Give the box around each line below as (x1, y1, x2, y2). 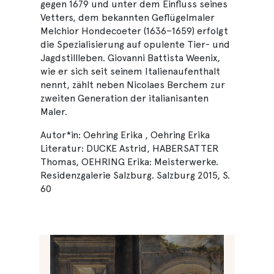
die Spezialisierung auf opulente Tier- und (40, 39, 230, 50)
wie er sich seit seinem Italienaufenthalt (40, 65, 220, 77)
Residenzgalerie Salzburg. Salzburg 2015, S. (40, 169, 230, 181)
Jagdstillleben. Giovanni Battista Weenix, (40, 52, 220, 64)
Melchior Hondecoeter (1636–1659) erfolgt (40, 25, 228, 37)
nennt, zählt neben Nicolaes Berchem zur (40, 79, 225, 91)
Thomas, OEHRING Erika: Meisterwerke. (40, 156, 218, 168)
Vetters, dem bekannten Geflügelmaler (40, 12, 215, 23)
